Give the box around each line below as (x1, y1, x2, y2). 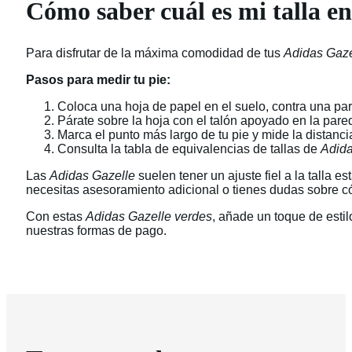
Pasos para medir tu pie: (26, 72, 170, 86)
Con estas (26, 209, 86, 223)
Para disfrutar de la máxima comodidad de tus (26, 46, 284, 60)
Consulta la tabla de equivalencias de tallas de (57, 141, 321, 156)
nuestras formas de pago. (26, 223, 167, 237)
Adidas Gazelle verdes (86, 209, 212, 223)
